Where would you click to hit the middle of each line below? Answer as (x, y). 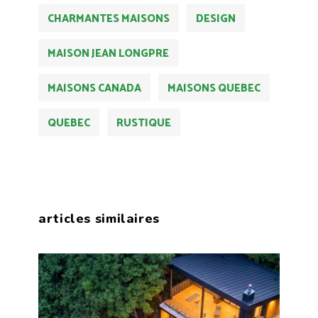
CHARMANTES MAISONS (109, 19)
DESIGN (216, 19)
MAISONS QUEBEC (214, 89)
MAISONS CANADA (94, 89)
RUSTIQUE (144, 124)
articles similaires (99, 219)
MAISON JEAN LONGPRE (108, 54)
